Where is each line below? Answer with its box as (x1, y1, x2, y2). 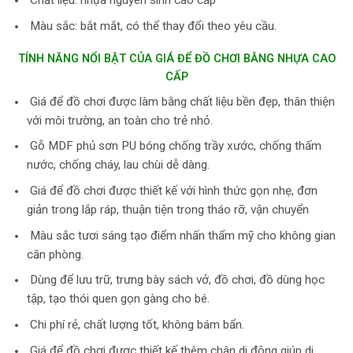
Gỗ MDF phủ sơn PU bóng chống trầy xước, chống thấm (26, 139, 321, 154)
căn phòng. (26, 247, 84, 262)
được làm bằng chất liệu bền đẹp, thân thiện (108, 94, 335, 109)
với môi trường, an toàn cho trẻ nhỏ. (26, 113, 213, 128)
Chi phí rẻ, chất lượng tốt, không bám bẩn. (26, 318, 244, 333)
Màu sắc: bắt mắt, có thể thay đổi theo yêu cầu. (26, 18, 277, 33)
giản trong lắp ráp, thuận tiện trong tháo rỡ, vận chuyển (26, 203, 309, 217)
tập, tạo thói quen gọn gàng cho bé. (26, 292, 210, 307)
